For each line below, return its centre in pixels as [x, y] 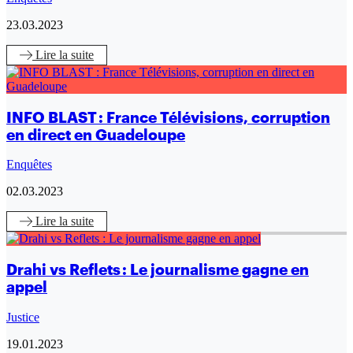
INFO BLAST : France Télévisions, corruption [168, 117]
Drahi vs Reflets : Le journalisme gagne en [158, 270]
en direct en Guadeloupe [96, 134]
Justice [23, 317]
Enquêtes [29, 165]
